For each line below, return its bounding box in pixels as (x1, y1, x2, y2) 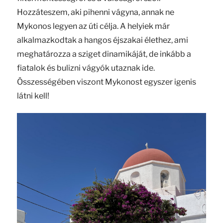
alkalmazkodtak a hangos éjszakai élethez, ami (16, 35, 188, 45)
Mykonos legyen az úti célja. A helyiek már (16, 21, 170, 31)
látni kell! (16, 91, 49, 101)
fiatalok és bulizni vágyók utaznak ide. (16, 63, 155, 73)
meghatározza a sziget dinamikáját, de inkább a (16, 49, 191, 59)
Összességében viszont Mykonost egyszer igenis (16, 77, 196, 87)
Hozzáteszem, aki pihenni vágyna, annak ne (16, 7, 174, 17)
